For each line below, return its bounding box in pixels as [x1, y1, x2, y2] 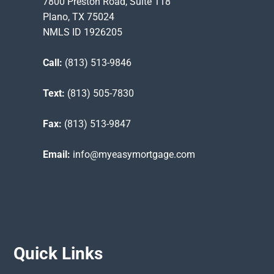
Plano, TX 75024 [42, 11, 114, 23]
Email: [42, 149, 70, 161]
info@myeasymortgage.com [70, 149, 195, 161]
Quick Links [13, 243, 103, 264]
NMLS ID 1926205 [42, 26, 122, 39]
